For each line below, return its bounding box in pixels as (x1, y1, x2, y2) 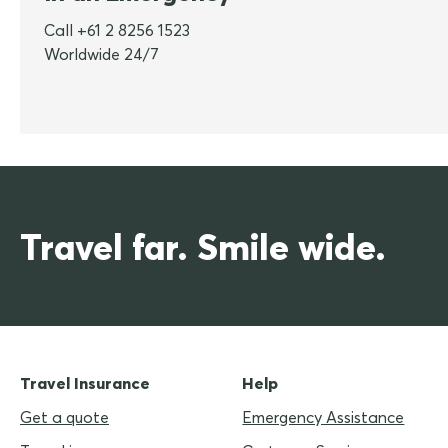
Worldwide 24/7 (44, 44, 159, 65)
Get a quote (20, 407, 109, 428)
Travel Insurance (20, 373, 150, 394)
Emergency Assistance (242, 407, 405, 428)
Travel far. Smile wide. (20, 223, 386, 269)
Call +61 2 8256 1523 (44, 20, 190, 41)
